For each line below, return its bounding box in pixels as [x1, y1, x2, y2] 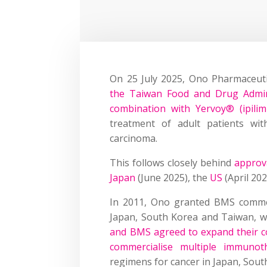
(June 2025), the [135, 170, 210, 184]
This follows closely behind [110, 156, 234, 169]
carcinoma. [110, 131, 158, 145]
